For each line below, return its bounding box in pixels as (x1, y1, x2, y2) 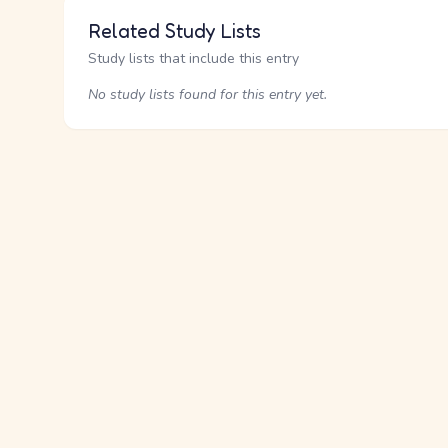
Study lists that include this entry (88, 49, 299, 68)
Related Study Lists (88, 19, 261, 43)
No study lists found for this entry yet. (88, 85, 327, 104)
